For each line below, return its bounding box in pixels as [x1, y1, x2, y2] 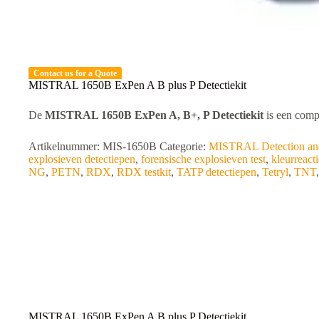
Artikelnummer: [28, 140, 103, 152]
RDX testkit [117, 165, 171, 178]
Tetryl [262, 165, 288, 178]
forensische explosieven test [141, 152, 266, 165]
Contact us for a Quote [33, 68, 117, 78]
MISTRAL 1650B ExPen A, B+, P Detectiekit [45, 108, 263, 121]
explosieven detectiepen [28, 152, 135, 165]
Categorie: [159, 140, 209, 152]
